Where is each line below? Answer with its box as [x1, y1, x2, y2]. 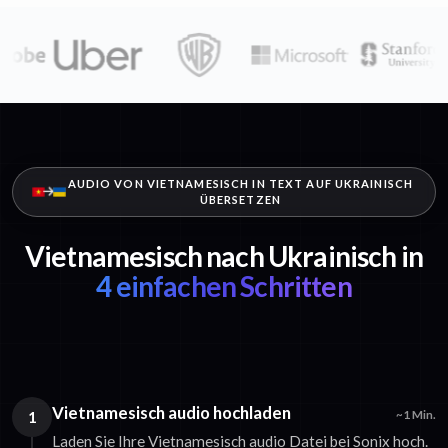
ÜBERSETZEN [199, 193, 281, 207]
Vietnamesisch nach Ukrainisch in [24, 239, 424, 274]
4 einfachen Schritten [96, 269, 352, 304]
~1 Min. [396, 408, 436, 422]
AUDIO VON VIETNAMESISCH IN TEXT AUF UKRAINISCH [67, 177, 414, 191]
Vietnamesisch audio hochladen [52, 402, 291, 424]
